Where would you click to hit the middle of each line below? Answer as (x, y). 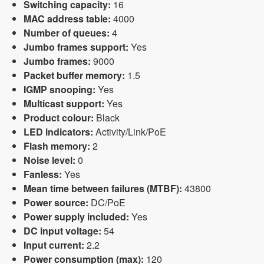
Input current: (54, 245)
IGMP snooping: (60, 89)
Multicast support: (64, 103)
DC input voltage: (62, 231)
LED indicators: (58, 132)
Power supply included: (76, 217)
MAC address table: (67, 19)
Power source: (56, 202)
